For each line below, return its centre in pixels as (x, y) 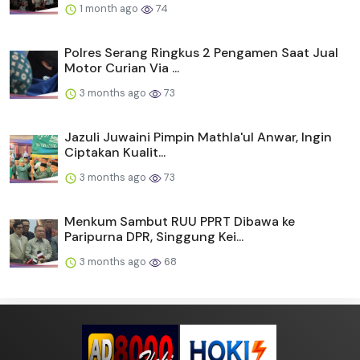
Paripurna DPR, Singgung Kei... (154, 237)
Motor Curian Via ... (122, 68)
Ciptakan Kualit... (115, 153)
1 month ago (109, 9)
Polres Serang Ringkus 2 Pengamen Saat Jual (201, 53)
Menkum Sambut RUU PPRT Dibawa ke (180, 222)
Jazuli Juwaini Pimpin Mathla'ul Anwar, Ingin (198, 137)
